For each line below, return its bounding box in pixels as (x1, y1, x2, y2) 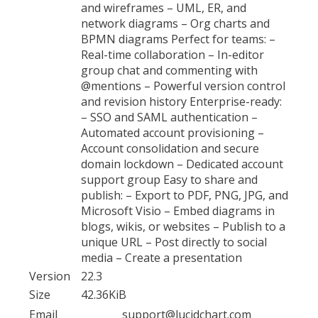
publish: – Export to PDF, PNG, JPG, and (81, 187, 288, 203)
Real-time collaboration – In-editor (81, 46, 264, 62)
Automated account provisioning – (81, 124, 264, 141)
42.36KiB (81, 286, 126, 302)
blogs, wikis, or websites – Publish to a (81, 218, 285, 234)
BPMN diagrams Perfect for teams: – (81, 31, 275, 47)
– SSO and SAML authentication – (81, 109, 258, 125)
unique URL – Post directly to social (81, 234, 267, 250)
